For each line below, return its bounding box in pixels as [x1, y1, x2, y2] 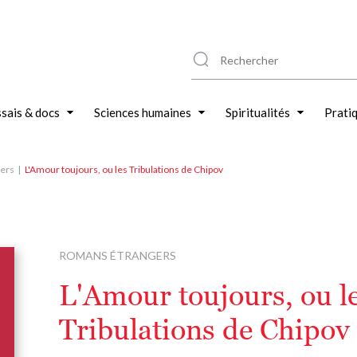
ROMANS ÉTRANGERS [59, 249, 176, 262]
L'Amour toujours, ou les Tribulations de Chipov [25, 163, 223, 175]
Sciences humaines [94, 105, 191, 120]
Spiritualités [226, 105, 290, 120]
